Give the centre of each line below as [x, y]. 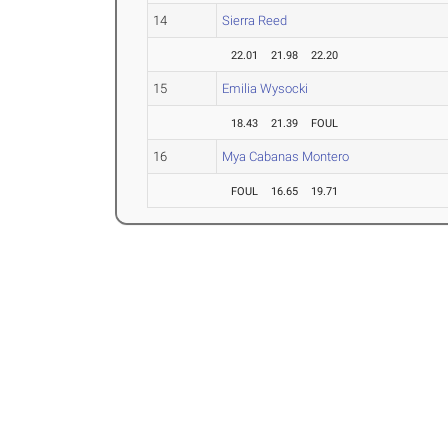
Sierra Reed [255, 20]
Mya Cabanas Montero [286, 156]
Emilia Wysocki [265, 88]
